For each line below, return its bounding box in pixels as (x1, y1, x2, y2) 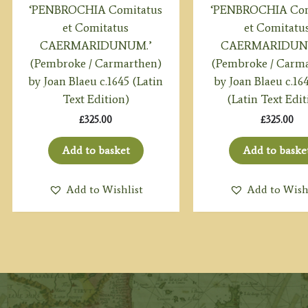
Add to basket (61, 143, 130, 157)
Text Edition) (62, 91, 129, 106)
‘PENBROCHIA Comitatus (29, 2, 163, 16)
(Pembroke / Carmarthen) (30, 56, 162, 70)
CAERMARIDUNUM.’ (39, 38, 152, 52)
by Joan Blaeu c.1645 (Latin (28, 74, 164, 88)
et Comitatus (63, 20, 129, 34)
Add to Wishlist (65, 182, 143, 196)
